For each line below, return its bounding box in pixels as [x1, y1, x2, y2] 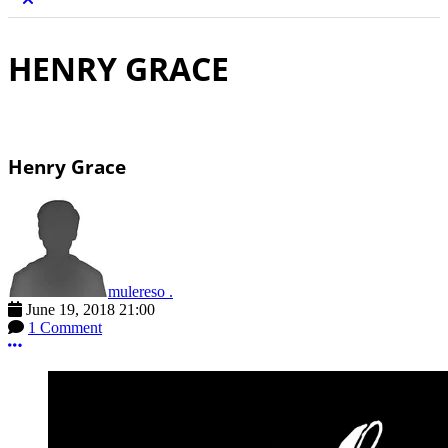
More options [21, 336, 105, 354]
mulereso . [108, 283, 173, 301]
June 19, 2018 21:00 [26, 301, 155, 319]
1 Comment [28, 319, 102, 337]
